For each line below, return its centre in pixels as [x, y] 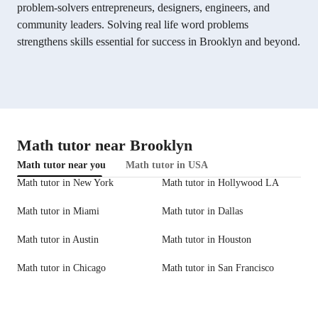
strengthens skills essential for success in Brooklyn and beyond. [159, 42]
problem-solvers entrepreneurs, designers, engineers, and [143, 8]
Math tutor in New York [65, 183]
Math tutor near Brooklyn [105, 146]
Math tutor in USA [167, 165]
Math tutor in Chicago [61, 268]
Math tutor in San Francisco [218, 268]
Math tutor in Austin [58, 240]
